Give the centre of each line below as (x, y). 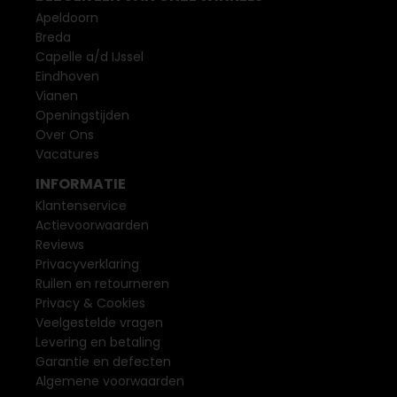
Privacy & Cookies (90, 303)
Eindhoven (67, 76)
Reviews (60, 245)
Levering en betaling (98, 342)
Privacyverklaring (87, 264)
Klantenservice (81, 206)
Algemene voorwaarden (110, 381)
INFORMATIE (81, 184)
